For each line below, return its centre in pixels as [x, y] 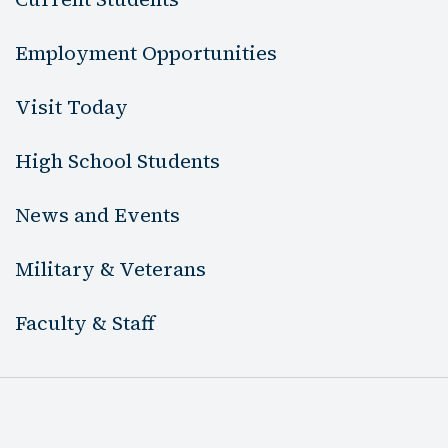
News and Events [97, 215]
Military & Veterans [110, 269]
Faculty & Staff [85, 323]
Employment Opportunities [146, 53]
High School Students [117, 161]
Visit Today [71, 107]
